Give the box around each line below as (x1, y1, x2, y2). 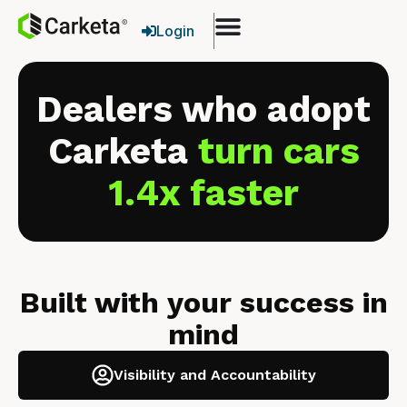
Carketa (47, 130, 198, 173)
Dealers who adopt (36, 88, 371, 131)
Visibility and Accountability (113, 366, 316, 383)
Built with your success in (19, 285, 388, 320)
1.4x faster (108, 172, 299, 214)
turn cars (197, 130, 360, 173)
